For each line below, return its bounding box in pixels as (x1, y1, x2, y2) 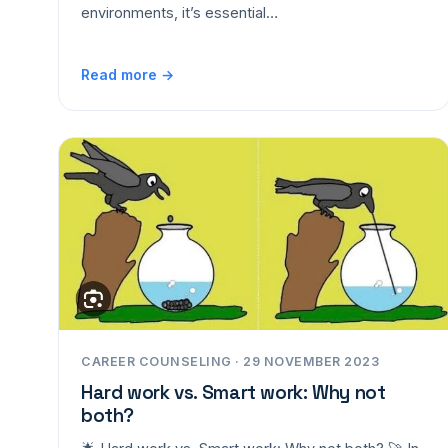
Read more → (81, 66, 174, 83)
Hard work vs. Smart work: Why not (81, 380, 386, 406)
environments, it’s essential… (81, 4, 278, 21)
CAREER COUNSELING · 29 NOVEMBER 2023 (81, 354, 379, 370)
